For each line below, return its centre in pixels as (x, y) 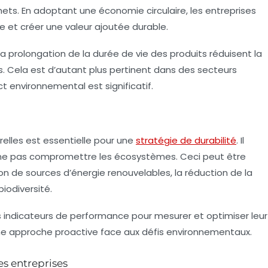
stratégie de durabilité (186, 140)
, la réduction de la (211, 173)
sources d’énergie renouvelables (98, 173)
